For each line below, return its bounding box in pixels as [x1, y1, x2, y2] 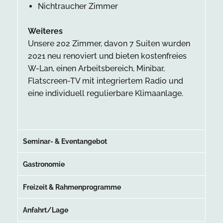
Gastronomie [23, 159, 65, 168]
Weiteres [28, 26, 63, 36]
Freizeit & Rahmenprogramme [23, 182, 121, 191]
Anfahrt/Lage [23, 205, 68, 214]
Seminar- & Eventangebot [23, 136, 107, 145]
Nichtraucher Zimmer [38, 1, 118, 11]
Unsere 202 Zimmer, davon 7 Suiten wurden [28, 38, 190, 48]
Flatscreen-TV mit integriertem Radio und [28, 76, 183, 86]
